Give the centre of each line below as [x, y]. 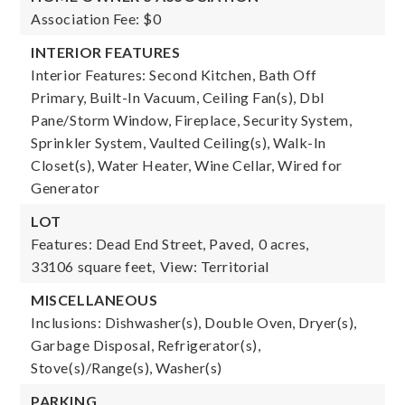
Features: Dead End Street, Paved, [142, 244]
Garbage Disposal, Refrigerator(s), [146, 345]
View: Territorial [214, 266]
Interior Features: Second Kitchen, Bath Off [174, 75]
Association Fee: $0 [96, 19]
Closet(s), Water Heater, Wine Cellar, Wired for [187, 165]
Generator [66, 188]
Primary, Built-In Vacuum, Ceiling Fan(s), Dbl [178, 97]
